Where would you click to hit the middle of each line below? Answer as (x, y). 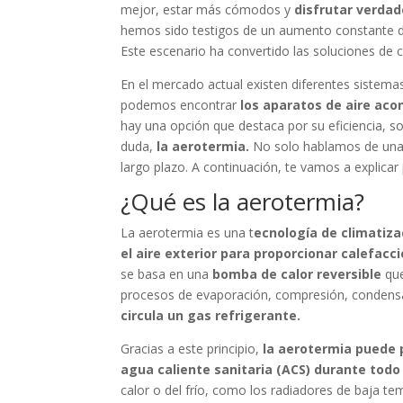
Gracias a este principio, (192, 349)
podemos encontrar (181, 105)
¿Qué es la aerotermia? (243, 201)
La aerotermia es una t (188, 233)
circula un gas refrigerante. (211, 315)
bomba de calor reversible (297, 274)
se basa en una (167, 274)
